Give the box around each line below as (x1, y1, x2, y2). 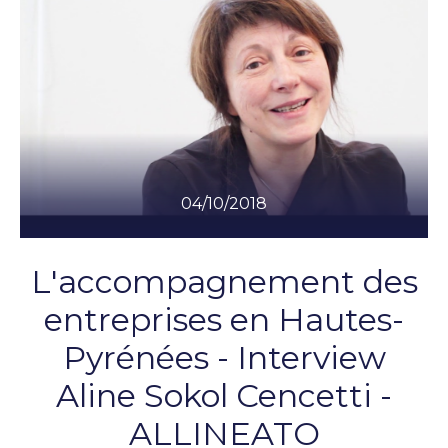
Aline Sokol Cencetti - (56, 376, 392, 415)
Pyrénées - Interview (62, 338, 386, 377)
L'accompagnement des (30, 262, 418, 301)
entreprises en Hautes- (44, 300, 404, 339)
